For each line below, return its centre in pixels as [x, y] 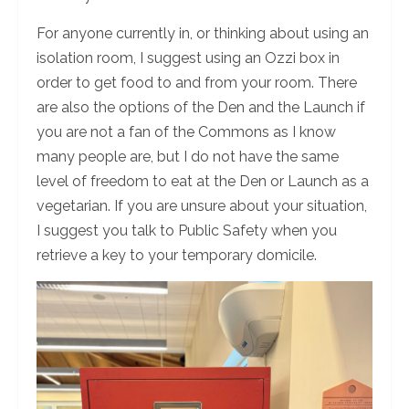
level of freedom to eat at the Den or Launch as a [203, 181]
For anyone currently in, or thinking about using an [203, 33]
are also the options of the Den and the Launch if [201, 107]
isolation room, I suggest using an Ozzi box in [188, 58]
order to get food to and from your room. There [197, 82]
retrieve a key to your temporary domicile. [177, 255]
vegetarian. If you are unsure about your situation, [202, 205]
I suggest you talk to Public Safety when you [187, 230]
